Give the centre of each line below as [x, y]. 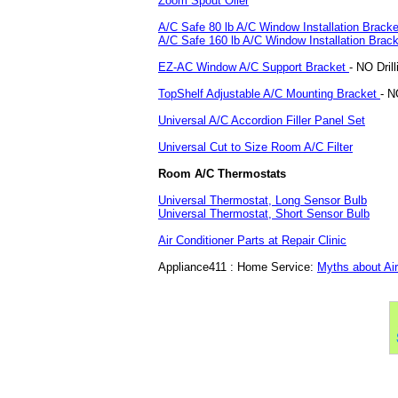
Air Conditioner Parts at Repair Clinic [252, 240]
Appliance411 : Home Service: [238, 267]
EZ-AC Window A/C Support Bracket [254, 67]
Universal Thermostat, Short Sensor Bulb [264, 213]
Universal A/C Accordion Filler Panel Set [262, 120]
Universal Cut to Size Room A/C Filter [255, 147]
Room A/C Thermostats [222, 173]
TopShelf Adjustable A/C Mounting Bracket [269, 93]
